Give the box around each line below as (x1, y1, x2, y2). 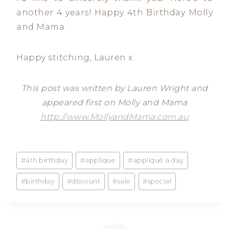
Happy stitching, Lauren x (16, 52, 133, 62)
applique (85, 156, 116, 164)
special (147, 177, 172, 185)
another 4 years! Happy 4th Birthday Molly (16, 7, 213, 17)
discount (72, 177, 101, 185)
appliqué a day (132, 156, 184, 164)
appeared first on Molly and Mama (41, 97, 188, 107)
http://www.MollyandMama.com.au (40, 111, 189, 122)
